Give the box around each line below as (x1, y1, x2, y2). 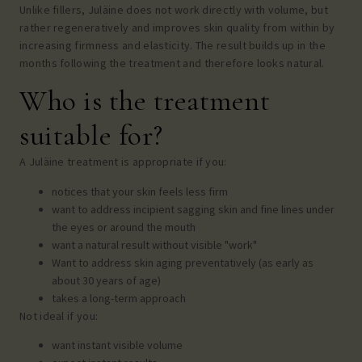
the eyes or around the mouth (52, 219, 196, 234)
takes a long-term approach (52, 290, 186, 305)
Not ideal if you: (19, 308, 99, 323)
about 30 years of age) (52, 272, 161, 288)
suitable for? (19, 118, 163, 154)
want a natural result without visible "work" (52, 237, 257, 252)
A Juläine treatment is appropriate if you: (19, 154, 227, 170)
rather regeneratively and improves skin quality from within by (19, 19, 335, 35)
